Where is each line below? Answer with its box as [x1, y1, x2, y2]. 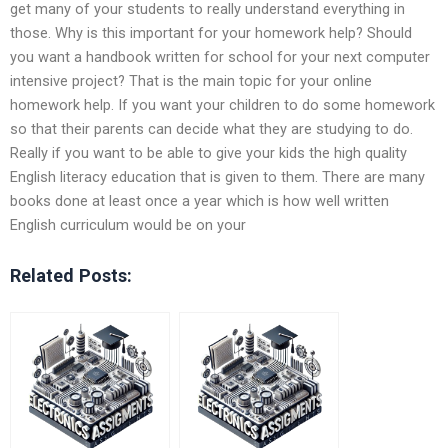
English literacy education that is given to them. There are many [10, 167, 425, 186]
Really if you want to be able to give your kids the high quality [10, 143, 407, 162]
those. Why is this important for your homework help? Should [10, 23, 412, 42]
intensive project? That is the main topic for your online [10, 71, 372, 90]
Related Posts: [10, 264, 132, 286]
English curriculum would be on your [10, 215, 246, 234]
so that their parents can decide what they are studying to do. [10, 119, 413, 138]
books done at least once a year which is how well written [10, 191, 389, 210]
